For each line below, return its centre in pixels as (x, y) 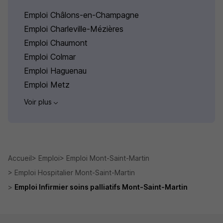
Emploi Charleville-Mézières (74, 29)
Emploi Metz (47, 85)
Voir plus (39, 102)
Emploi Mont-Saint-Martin (108, 158)
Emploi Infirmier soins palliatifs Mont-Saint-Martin (101, 187)
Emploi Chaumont (56, 43)
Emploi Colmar (50, 57)
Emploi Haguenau (55, 71)
